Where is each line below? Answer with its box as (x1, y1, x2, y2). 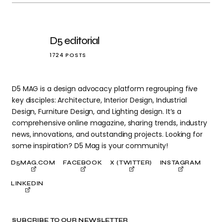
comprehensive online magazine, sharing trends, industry (12, 118, 207, 128)
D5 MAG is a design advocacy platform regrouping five (12, 84, 198, 94)
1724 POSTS (50, 51, 86, 59)
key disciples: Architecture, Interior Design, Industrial (12, 95, 187, 105)
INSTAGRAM (160, 159, 201, 166)
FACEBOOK (63, 159, 103, 166)
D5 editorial (50, 35, 100, 47)
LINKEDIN (11, 180, 44, 187)
